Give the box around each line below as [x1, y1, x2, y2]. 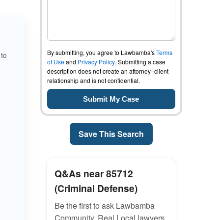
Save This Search [78, 128, 144, 139]
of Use [47, 57, 64, 66]
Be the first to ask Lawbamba [54, 200, 155, 211]
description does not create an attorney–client [47, 67, 168, 75]
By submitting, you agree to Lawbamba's [47, 48, 156, 56]
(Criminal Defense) [54, 181, 137, 195]
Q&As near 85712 [54, 166, 133, 180]
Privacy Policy [77, 57, 115, 66]
